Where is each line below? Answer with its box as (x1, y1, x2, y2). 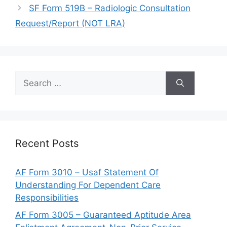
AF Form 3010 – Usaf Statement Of (15, 167, 159, 177)
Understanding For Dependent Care (15, 180, 161, 190)
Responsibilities (15, 193, 79, 203)
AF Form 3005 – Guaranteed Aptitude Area (15, 209, 191, 220)
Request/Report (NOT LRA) (15, 18, 125, 28)
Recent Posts (15, 137, 79, 149)
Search (15, 72, 43, 82)
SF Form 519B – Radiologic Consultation (29, 3, 191, 13)
